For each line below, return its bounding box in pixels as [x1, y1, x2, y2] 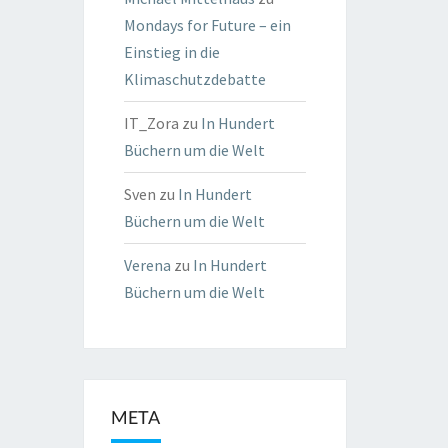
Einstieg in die [123, 42, 220, 62]
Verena [123, 255, 171, 275]
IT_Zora [123, 113, 179, 133]
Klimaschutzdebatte [123, 69, 266, 89]
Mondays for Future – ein [123, 15, 291, 35]
